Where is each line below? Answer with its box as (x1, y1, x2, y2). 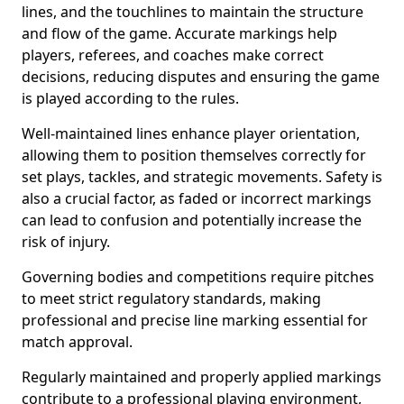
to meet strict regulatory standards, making (22, 289, 321, 308)
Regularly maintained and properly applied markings (22, 367, 381, 387)
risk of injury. (22, 232, 110, 252)
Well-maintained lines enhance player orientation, (22, 124, 360, 143)
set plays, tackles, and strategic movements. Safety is (22, 167, 382, 187)
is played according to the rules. (22, 88, 239, 108)
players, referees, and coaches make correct (22, 45, 324, 65)
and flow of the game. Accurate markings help (22, 23, 337, 43)
